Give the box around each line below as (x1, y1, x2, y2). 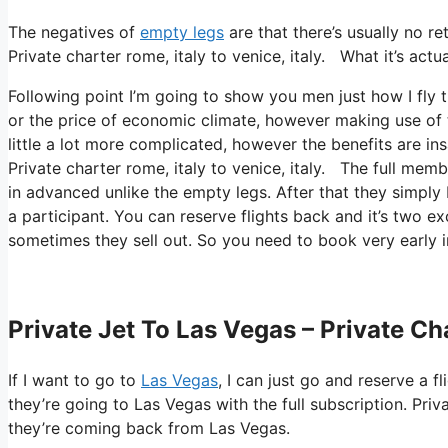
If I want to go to (8, 369, 141, 390)
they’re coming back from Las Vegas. (8, 417, 290, 438)
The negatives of (8, 21, 140, 42)
